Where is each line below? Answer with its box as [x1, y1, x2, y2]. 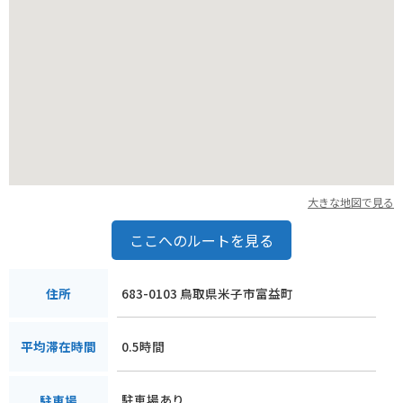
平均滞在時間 [21, 337, 96, 356]
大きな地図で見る [308, 193, 394, 210]
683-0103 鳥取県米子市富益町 [121, 283, 293, 302]
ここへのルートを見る [130, 228, 273, 251]
